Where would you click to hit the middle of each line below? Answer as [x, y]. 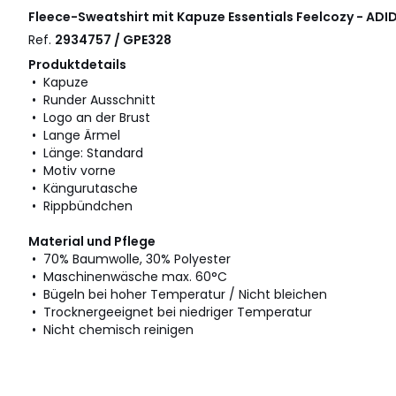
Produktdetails [77, 65]
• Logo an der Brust [89, 118]
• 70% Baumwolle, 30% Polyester [129, 259]
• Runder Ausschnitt [92, 100]
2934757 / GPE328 [113, 40]
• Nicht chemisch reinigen [111, 330]
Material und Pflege [92, 242]
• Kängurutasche [83, 189]
